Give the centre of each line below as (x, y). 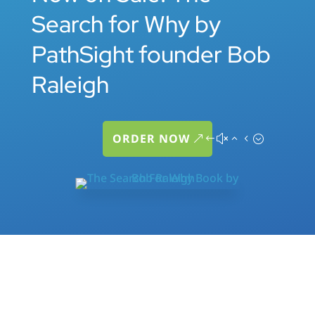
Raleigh (70, 84)
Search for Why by (126, 24)
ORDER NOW (151, 138)
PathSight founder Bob (151, 54)
